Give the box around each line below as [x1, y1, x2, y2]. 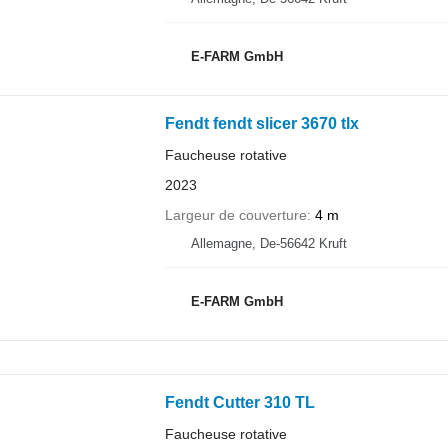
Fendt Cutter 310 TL [164, 393, 315, 411]
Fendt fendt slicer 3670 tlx [164, 115, 359, 132]
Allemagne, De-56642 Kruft [190, 236, 347, 251]
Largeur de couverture [164, 207, 307, 223]
